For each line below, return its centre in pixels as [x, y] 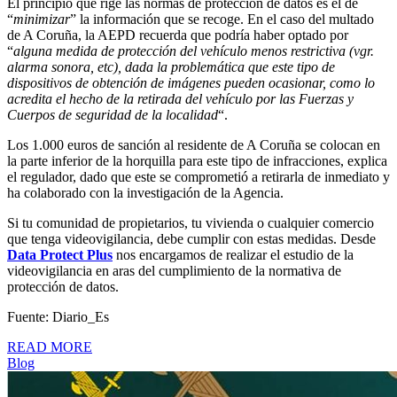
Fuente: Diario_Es [58, 317]
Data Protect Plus [60, 255]
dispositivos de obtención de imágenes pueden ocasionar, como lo [191, 83]
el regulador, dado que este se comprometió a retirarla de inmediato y [198, 177]
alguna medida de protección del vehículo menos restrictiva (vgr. [194, 51]
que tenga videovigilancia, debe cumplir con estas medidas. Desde [191, 239]
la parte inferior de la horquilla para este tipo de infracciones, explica [197, 161]
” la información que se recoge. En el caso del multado [222, 19]
